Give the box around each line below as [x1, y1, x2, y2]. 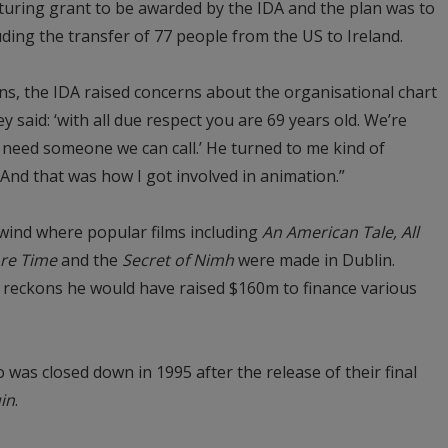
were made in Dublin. [234, 248, 395, 271]
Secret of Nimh [122, 248, 234, 271]
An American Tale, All [262, 220, 419, 243]
